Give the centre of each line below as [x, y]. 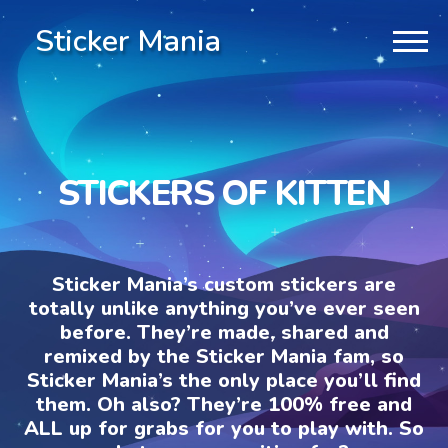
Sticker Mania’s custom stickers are [224, 284]
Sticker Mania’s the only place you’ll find [224, 380]
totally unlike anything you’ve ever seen [224, 308]
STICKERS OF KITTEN [224, 193]
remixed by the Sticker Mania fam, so [224, 356]
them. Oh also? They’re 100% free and [224, 404]
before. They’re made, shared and [224, 332]
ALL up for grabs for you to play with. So [224, 428]
